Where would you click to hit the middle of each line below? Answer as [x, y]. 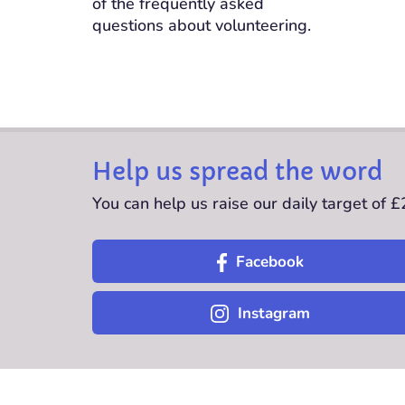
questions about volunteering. [202, 26]
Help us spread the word [237, 172]
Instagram [273, 314]
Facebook [269, 262]
